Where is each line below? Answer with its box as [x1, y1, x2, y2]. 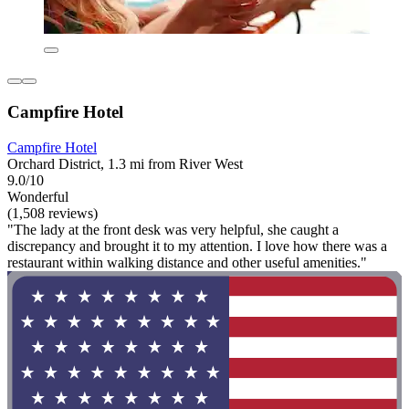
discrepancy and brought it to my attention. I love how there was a [7, 237, 387, 254]
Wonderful [7, 188, 68, 204]
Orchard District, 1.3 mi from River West [7, 155, 243, 172]
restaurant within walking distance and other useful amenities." [7, 254, 367, 270]
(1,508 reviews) [7, 204, 98, 221]
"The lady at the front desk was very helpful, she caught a [7, 221, 339, 237]
